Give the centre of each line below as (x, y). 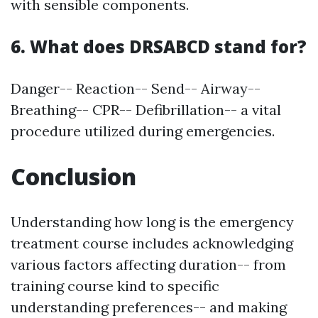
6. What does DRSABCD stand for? (159, 47)
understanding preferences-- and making (149, 307)
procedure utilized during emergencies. (143, 131)
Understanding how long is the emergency (152, 222)
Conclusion (73, 177)
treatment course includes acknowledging (152, 243)
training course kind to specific (115, 286)
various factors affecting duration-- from (148, 265)
